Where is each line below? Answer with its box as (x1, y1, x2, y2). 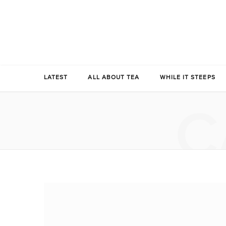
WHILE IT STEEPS (159, 74, 215, 83)
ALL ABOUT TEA (88, 74, 140, 83)
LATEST (44, 74, 68, 83)
